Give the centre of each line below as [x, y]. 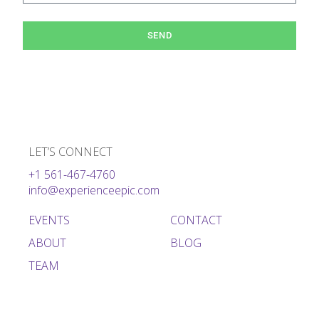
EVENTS [49, 220]
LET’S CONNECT [70, 151]
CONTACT [196, 220]
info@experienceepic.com [94, 190]
